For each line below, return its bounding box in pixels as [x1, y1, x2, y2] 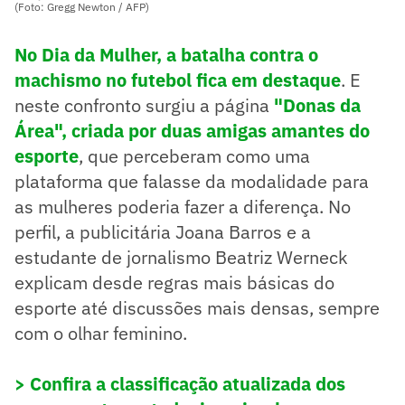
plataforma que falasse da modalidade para [14, 168, 369, 193]
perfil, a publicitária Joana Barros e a [14, 219, 311, 244]
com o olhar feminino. [14, 320, 192, 345]
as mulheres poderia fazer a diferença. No [14, 193, 351, 219]
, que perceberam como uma [79, 143, 310, 168]
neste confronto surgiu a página [14, 92, 274, 118]
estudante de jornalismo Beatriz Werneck [14, 244, 348, 269]
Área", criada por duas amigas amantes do [14, 118, 370, 143]
